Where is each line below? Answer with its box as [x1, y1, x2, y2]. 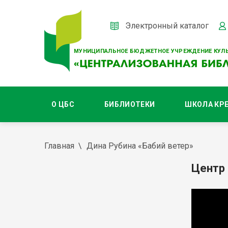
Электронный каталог [125, 20, 209, 31]
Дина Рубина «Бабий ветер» [87, 141, 193, 151]
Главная [44, 141, 74, 151]
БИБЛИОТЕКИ [104, 100, 155, 108]
